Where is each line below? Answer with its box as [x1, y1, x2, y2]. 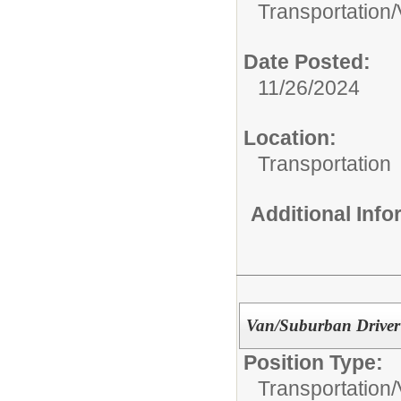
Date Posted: [243, 49, 371, 73]
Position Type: [243, 351, 383, 375]
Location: [243, 125, 337, 149]
